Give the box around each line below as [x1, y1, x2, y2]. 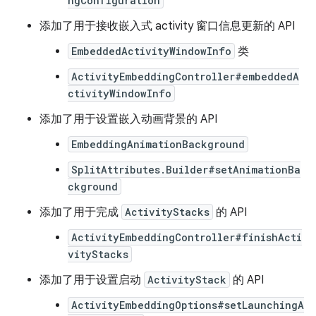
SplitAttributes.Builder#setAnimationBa [71, 163, 300, 176]
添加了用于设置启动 [39, 273, 144, 287]
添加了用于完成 [39, 205, 121, 219]
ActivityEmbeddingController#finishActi [71, 231, 302, 244]
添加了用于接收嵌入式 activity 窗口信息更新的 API [39, 19, 295, 33]
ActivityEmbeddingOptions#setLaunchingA [71, 298, 304, 312]
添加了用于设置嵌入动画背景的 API [39, 112, 217, 126]
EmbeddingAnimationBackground [71, 138, 245, 151]
